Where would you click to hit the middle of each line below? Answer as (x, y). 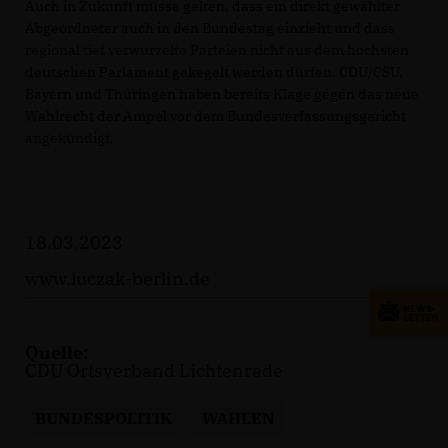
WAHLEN (238, 417)
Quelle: (56, 352)
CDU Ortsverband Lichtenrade (154, 370)
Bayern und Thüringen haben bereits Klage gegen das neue (222, 93)
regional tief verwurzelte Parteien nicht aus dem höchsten (217, 49)
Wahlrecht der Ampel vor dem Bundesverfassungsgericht (215, 115)
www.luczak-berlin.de (117, 278)
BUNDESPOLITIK (103, 417)
